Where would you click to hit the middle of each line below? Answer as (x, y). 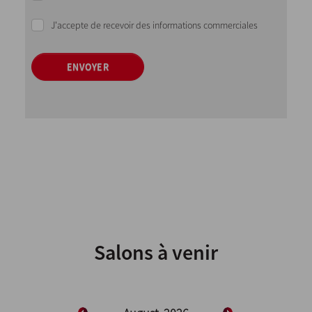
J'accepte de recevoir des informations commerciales (154, 25)
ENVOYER (88, 67)
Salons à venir (156, 252)
